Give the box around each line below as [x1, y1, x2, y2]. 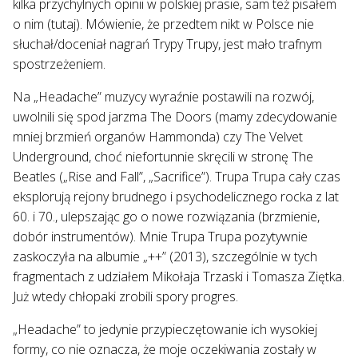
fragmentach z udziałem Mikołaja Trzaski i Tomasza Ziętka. [13, 267, 344, 285]
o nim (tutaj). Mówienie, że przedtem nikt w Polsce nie [13, 14, 314, 33]
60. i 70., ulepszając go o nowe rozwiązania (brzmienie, [13, 207, 320, 225]
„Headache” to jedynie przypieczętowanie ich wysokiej [13, 320, 317, 338]
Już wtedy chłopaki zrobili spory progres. [13, 287, 238, 305]
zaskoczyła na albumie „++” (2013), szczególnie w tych [13, 247, 317, 265]
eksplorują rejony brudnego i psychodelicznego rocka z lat [13, 187, 339, 205]
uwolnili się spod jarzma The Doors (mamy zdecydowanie [13, 107, 337, 125]
